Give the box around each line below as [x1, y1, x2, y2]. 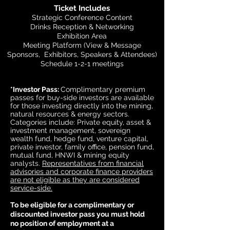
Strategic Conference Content [31, 13, 132, 22]
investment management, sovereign [10, 126, 130, 135]
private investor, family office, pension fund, [10, 143, 154, 151]
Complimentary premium [61, 85, 145, 93]
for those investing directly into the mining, [10, 102, 153, 110]
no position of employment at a [10, 219, 114, 227]
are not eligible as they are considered [10, 176, 140, 184]
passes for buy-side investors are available [10, 93, 154, 102]
